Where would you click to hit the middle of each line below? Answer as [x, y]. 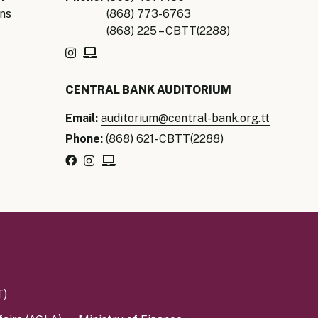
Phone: [84, 139]
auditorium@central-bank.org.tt [185, 118]
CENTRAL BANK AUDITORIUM [148, 90]
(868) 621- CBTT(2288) [163, 139]
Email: [81, 118]
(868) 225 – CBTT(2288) [168, 31]
